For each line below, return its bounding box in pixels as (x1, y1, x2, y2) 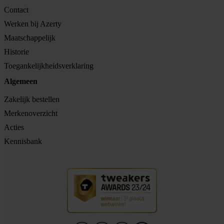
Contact (4, 5, 28, 14)
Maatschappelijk (4, 33, 55, 42)
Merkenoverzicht (4, 109, 57, 118)
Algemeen (4, 76, 37, 86)
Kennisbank (4, 137, 42, 146)
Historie (4, 47, 29, 56)
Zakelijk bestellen (4, 95, 59, 104)
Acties (4, 123, 24, 132)
